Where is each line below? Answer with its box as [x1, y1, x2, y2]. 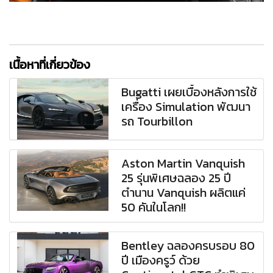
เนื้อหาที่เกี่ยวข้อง [9, 55, 90, 74]
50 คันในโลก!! [121, 197, 186, 216]
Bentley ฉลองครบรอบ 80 [121, 236, 255, 255]
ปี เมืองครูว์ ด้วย [121, 250, 200, 269]
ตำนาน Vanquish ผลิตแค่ [121, 183, 246, 202]
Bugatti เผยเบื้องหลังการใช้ [121, 82, 257, 101]
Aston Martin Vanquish [121, 154, 246, 172]
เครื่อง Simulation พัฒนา [121, 97, 251, 116]
